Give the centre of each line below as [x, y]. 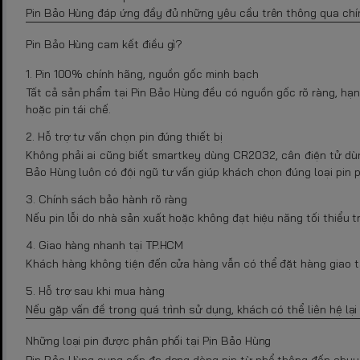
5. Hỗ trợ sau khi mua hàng [95, 290]
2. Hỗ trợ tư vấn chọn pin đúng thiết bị [124, 136]
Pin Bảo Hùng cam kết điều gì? [104, 44]
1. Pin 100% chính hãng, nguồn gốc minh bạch [142, 74]
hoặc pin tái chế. [69, 109]
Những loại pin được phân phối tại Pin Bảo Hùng [149, 340]
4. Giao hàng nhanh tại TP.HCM [105, 245]
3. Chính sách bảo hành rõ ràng [107, 199]
